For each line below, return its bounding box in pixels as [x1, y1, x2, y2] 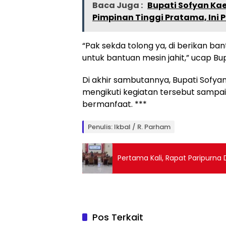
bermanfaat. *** [82, 98, 147, 110]
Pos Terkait [92, 210, 143, 223]
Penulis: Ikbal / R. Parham [88, 122, 171, 132]
